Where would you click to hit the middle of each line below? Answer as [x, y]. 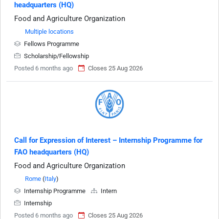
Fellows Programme [51, 44]
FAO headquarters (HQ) [52, 152]
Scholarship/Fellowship [56, 56]
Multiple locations [49, 32]
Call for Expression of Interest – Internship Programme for [108, 140]
